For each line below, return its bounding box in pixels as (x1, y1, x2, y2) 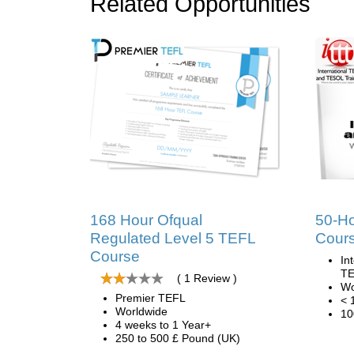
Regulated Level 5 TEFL (90, 230, 255, 247)
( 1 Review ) (177, 272, 237, 284)
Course (90, 248, 140, 265)
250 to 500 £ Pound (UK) (115, 332, 240, 345)
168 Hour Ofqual (90, 212, 202, 228)
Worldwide (115, 305, 168, 318)
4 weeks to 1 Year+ (115, 318, 211, 331)
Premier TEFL (115, 292, 186, 304)
